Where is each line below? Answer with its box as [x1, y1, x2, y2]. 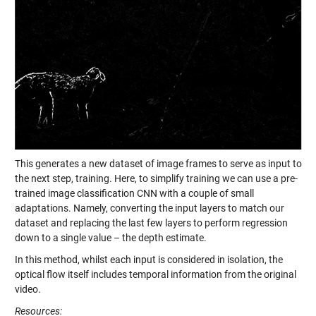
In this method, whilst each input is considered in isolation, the [14, 253, 283, 265]
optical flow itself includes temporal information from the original [14, 268, 296, 280]
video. [14, 283, 41, 295]
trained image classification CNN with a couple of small [14, 187, 254, 199]
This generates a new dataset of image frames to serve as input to [14, 157, 302, 169]
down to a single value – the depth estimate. [14, 231, 207, 243]
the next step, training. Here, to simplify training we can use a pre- [14, 172, 298, 184]
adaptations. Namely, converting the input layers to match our [14, 202, 284, 214]
